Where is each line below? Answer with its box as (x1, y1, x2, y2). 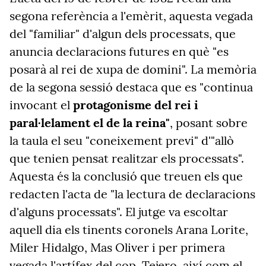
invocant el (9, 97, 73, 112)
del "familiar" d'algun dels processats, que (9, 26, 236, 41)
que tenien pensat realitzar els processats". (9, 151, 244, 166)
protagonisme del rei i (73, 97, 198, 112)
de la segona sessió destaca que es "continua (9, 80, 253, 94)
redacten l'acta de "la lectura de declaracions (9, 186, 255, 201)
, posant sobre (170, 115, 248, 130)
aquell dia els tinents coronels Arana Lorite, (9, 222, 248, 237)
